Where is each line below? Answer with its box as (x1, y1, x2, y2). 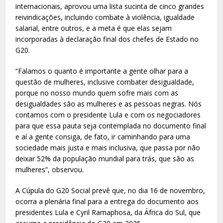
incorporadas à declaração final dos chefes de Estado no (15, 34, 199, 44)
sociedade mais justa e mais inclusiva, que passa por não (15, 142, 201, 152)
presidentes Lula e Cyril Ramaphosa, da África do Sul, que (15, 207, 201, 217)
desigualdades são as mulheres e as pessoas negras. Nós (15, 99, 202, 109)
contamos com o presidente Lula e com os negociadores (15, 110, 201, 119)
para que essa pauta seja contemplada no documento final (15, 120, 207, 130)
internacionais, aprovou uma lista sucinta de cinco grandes (15, 1, 205, 11)
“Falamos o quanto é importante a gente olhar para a (15, 66, 189, 76)
